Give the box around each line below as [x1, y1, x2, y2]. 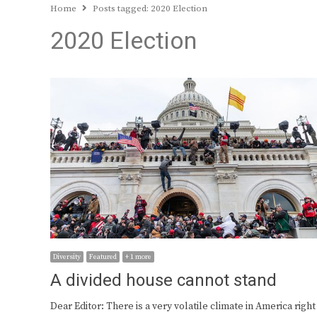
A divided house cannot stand [50, 268, 277, 294]
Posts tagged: [93, 3, 151, 14]
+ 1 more [125, 253, 151, 262]
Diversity [53, 253, 81, 262]
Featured [89, 253, 117, 262]
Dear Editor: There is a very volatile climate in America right [50, 300, 316, 313]
